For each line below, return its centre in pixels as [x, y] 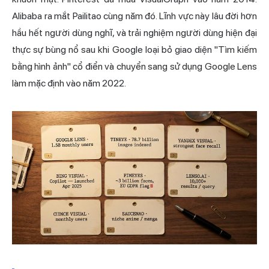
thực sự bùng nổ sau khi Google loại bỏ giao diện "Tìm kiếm [134, 49]
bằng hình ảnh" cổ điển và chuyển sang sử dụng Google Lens [134, 66]
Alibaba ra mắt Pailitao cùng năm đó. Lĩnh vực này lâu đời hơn [134, 16]
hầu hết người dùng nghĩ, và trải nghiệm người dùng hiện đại [134, 32]
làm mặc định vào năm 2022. [69, 83]
